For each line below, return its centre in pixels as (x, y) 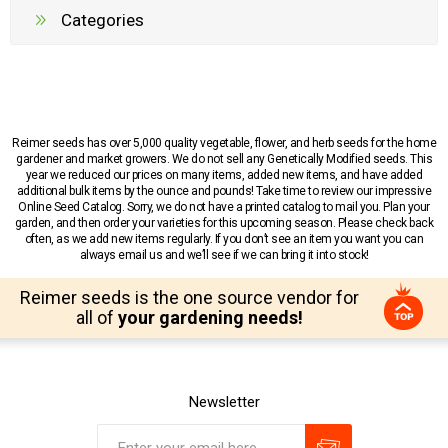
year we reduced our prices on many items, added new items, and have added (224, 175)
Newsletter (224, 402)
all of (96, 318)
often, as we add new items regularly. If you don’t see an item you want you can (224, 239)
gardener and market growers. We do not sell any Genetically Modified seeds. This (224, 159)
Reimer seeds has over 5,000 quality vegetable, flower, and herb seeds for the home (224, 143)
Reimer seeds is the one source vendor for (189, 298)
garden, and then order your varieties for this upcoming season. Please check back (224, 223)
